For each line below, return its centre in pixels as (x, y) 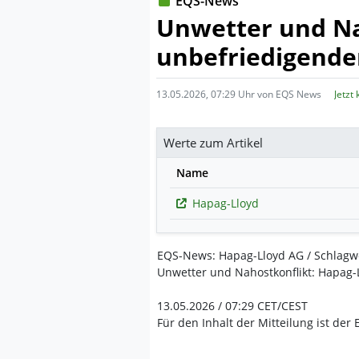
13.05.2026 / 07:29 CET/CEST (232, 306)
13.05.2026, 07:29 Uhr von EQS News (239, 94)
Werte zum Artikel (213, 143)
